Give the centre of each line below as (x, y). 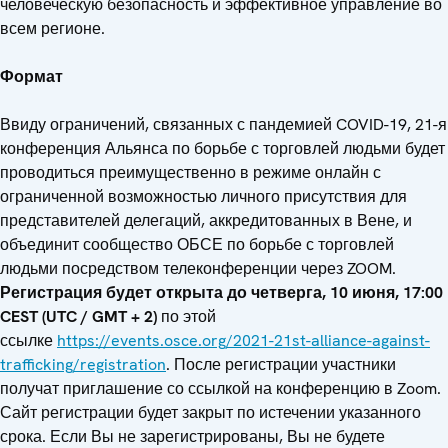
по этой (186, 316)
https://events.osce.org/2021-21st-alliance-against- (243, 340)
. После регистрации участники (281, 364)
